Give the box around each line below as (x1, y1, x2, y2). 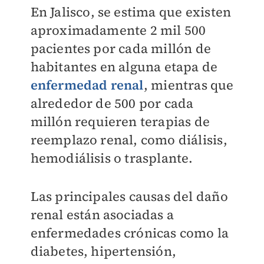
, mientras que (143, 76, 234, 94)
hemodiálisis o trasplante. (30, 149, 193, 167)
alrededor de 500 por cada (30, 94, 194, 113)
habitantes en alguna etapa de (30, 58, 218, 76)
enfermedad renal (30, 76, 144, 94)
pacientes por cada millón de (30, 39, 212, 58)
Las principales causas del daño (30, 187, 228, 206)
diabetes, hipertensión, (30, 242, 177, 260)
